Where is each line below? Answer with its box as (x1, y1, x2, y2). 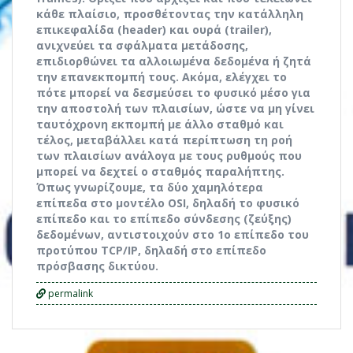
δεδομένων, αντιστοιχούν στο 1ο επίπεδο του (36, 227, 309, 242)
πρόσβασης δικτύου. (36, 258, 158, 273)
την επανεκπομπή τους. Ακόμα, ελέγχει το (36, 69, 287, 84)
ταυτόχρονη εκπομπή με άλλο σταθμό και (36, 117, 284, 132)
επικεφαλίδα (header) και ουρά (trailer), (36, 22, 272, 37)
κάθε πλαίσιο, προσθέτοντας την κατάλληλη (36, 6, 303, 21)
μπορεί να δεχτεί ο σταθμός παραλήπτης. (36, 164, 284, 179)
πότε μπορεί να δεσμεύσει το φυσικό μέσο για (36, 85, 310, 100)
